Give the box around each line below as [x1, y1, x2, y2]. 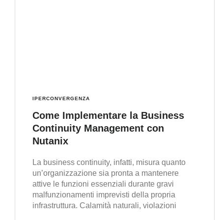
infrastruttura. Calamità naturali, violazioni [32, 201, 176, 210]
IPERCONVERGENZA [32, 96, 90, 102]
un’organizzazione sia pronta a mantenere [32, 169, 179, 178]
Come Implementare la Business [32, 110, 184, 121]
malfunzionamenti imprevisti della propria [32, 191, 175, 199]
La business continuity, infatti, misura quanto [32, 158, 186, 167]
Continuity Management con [32, 123, 164, 134]
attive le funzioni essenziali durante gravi [32, 180, 174, 189]
